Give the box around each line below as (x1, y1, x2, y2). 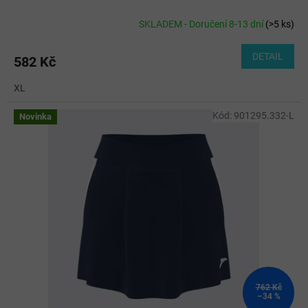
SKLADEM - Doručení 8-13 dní (139, 18, 265, 30)
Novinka (19, 111, 52, 122)
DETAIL (252, 51, 283, 63)
